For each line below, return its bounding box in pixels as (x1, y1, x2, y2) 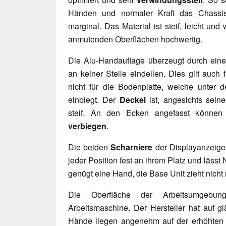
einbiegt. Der (68, 93, 120, 105)
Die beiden (68, 141, 111, 153)
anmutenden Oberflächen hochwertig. (68, 33, 202, 45)
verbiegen (68, 120, 106, 132)
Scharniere (110, 141, 155, 153)
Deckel (119, 93, 150, 105)
